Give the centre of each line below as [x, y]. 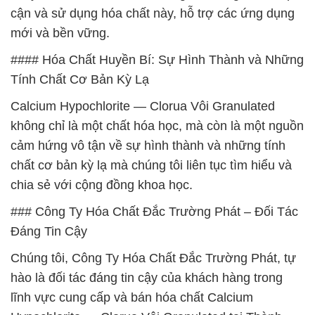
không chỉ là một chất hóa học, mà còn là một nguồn [157, 126]
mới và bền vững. [60, 33]
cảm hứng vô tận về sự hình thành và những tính [148, 146]
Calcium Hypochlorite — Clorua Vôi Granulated [143, 106]
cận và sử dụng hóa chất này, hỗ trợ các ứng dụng [153, 13]
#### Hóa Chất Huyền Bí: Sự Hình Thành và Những [157, 60]
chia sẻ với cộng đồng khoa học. [102, 185]
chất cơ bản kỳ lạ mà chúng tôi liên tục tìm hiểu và [151, 165]
